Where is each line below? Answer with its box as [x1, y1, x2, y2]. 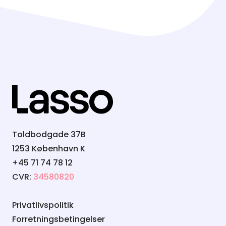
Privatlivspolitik [12, 199, 74, 211]
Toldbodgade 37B [12, 129, 86, 141]
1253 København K [12, 143, 85, 155]
